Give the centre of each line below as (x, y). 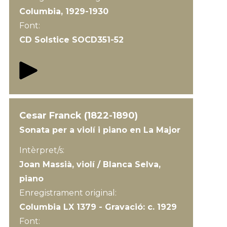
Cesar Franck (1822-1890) (78, 116)
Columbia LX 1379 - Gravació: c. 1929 (98, 207)
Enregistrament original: (69, 193)
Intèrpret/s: (42, 150)
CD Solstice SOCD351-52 (71, 40)
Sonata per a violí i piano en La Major (100, 130)
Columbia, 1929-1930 (64, 11)
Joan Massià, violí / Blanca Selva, (90, 164)
